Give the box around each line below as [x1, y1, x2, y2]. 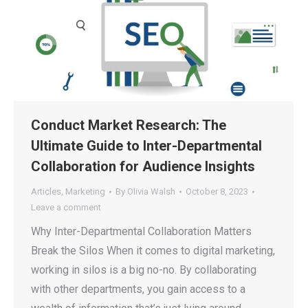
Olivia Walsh [127, 186, 175, 197]
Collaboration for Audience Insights [31, 158, 255, 175]
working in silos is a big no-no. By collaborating [31, 263, 256, 277]
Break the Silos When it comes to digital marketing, [31, 244, 275, 258]
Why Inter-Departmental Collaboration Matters [31, 225, 252, 239]
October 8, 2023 [186, 186, 248, 197]
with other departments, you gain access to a [31, 283, 245, 296]
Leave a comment [31, 202, 101, 213]
